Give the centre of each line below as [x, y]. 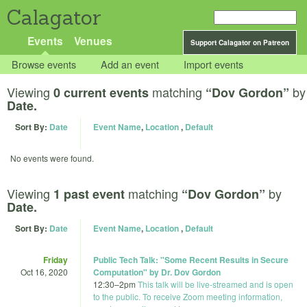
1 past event [89, 194]
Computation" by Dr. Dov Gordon [157, 272]
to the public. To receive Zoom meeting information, [188, 296]
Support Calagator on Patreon [240, 42]
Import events [214, 64]
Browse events [44, 64]
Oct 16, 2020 [44, 271]
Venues [93, 41]
